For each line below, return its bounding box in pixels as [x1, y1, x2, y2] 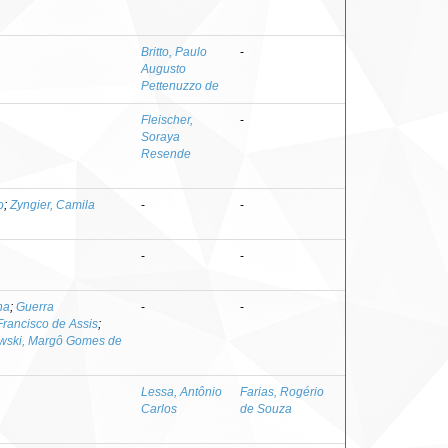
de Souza [240, 401, 292, 416]
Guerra [16, 299, 54, 314]
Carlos [141, 401, 177, 416]
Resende [141, 146, 191, 161]
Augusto [141, 61, 186, 76]
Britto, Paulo [141, 44, 207, 59]
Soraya [141, 129, 180, 144]
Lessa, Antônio [141, 384, 222, 399]
